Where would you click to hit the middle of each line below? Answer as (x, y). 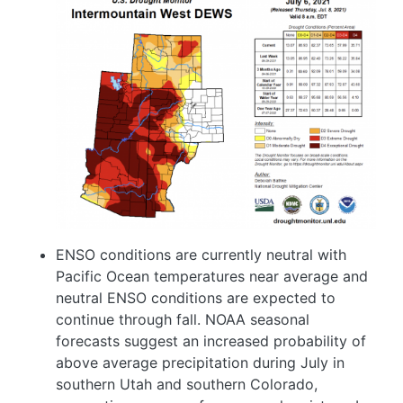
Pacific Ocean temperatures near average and (212, 277)
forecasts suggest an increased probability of (211, 341)
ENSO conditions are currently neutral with (201, 255)
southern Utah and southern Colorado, (187, 385)
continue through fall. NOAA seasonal (183, 320)
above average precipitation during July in (200, 363)
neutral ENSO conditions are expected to (196, 298)
